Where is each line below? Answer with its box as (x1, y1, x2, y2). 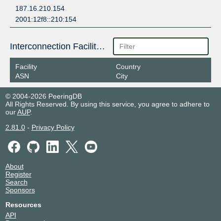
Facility (15, 62, 37, 71)
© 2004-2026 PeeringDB (5, 92, 82, 100)
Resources (5, 201, 41, 209)
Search (5, 178, 28, 186)
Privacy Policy (31, 123, 74, 131)
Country (115, 62, 141, 71)
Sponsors (5, 186, 35, 194)
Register (5, 170, 32, 179)
